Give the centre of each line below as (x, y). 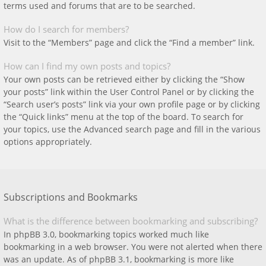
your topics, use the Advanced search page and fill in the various (132, 129)
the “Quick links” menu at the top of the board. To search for (123, 117)
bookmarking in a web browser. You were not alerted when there (133, 247)
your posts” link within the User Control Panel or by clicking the (129, 92)
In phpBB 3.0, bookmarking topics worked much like (106, 234)
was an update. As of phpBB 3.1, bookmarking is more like (119, 259)
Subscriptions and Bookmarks (71, 197)
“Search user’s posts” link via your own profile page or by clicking (132, 104)
